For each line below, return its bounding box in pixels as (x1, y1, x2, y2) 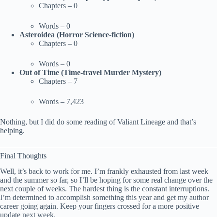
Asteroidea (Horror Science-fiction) (19, 30, 134, 39)
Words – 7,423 (39, 97, 84, 106)
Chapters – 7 (39, 77, 77, 85)
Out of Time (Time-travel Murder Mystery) (19, 68, 161, 77)
